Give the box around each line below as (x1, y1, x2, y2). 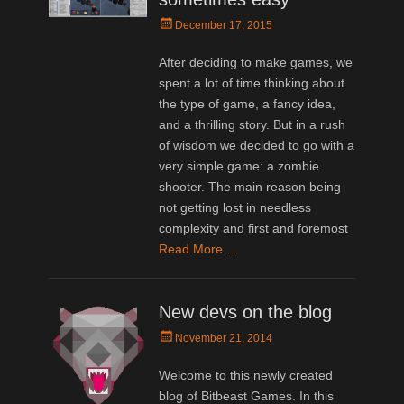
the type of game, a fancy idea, (159, 96, 336, 111)
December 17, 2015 (175, 18, 273, 32)
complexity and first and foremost (159, 220, 349, 235)
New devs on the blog (159, 301, 333, 322)
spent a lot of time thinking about (159, 75, 345, 90)
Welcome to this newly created (159, 367, 334, 382)
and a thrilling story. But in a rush (159, 116, 346, 132)
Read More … (159, 241, 240, 256)
